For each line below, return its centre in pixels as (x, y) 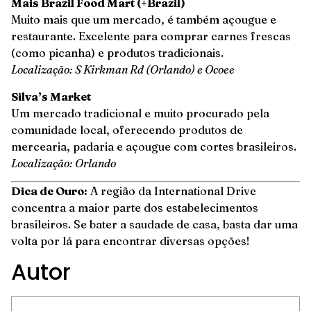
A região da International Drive (172, 191)
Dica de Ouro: (49, 191)
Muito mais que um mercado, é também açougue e (144, 20)
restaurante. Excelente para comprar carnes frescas (151, 36)
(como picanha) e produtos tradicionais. (117, 53)
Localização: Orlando (64, 163)
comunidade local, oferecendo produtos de (127, 129)
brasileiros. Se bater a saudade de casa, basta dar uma (154, 224)
